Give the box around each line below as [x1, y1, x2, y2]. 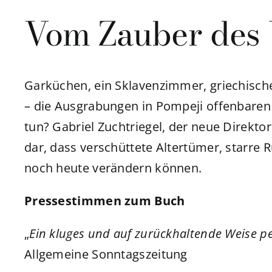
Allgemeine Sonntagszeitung [24, 246, 188, 263]
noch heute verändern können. [24, 160, 202, 177]
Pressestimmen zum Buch [24, 192, 185, 209]
